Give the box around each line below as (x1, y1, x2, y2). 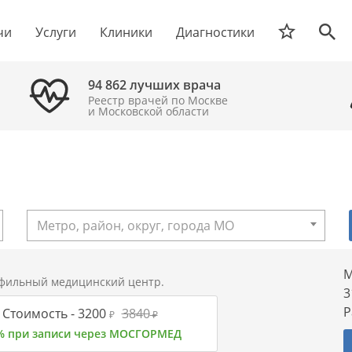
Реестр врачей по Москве (88, 93, 228, 108)
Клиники (100, 24, 152, 41)
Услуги (35, 24, 76, 41)
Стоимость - (2, 305, 75, 322)
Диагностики (176, 24, 255, 41)
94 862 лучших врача (88, 76, 221, 93)
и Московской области (88, 104, 209, 119)
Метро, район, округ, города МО (37, 217, 234, 234)
